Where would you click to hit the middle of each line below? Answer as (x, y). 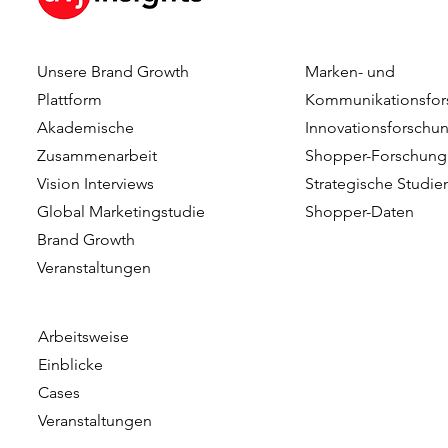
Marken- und (350, 71)
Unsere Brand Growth (113, 71)
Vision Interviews (96, 183)
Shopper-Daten (360, 211)
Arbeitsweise (84, 336)
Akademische (86, 127)
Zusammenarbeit (97, 155)
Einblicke (71, 364)
